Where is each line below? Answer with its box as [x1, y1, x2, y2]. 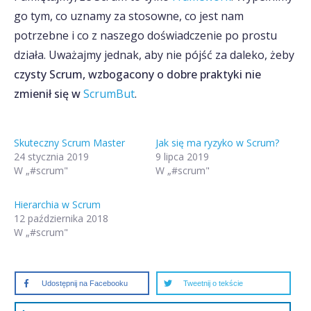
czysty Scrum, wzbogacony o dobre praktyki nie [14, 67, 261, 82]
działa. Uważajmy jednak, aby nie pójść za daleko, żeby [14, 47, 294, 62]
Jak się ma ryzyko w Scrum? [155, 136, 279, 149]
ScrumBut [83, 86, 135, 101]
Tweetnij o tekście [183, 279, 243, 287]
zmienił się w [14, 86, 83, 101]
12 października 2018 [14, 212, 108, 225]
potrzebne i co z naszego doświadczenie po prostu [14, 28, 277, 43]
